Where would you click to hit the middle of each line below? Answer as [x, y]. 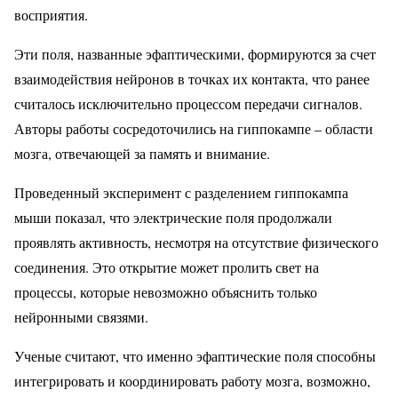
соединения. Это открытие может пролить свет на [167, 267]
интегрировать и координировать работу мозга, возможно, [192, 380]
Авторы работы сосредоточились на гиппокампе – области [194, 128]
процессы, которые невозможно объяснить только [166, 291]
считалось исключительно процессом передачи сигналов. [188, 103]
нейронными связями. [84, 316]
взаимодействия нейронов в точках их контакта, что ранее [192, 78]
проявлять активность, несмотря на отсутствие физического [196, 242]
